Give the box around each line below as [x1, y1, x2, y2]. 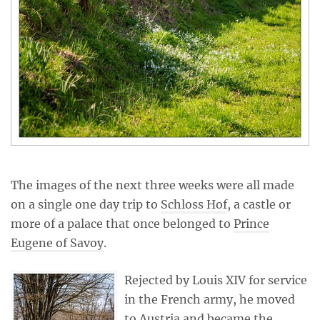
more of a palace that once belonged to [11, 216, 234, 231]
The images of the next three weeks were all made [11, 178, 294, 192]
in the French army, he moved [124, 292, 295, 306]
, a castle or [227, 197, 291, 211]
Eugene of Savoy [11, 236, 104, 250]
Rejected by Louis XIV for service [124, 273, 307, 287]
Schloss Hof [161, 197, 227, 211]
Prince [234, 216, 269, 231]
